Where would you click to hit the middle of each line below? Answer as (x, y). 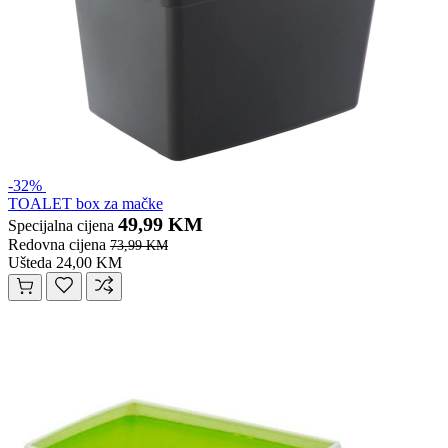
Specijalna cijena (61, 226)
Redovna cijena (57, 245)
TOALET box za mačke (85, 204)
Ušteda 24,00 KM (65, 263)
